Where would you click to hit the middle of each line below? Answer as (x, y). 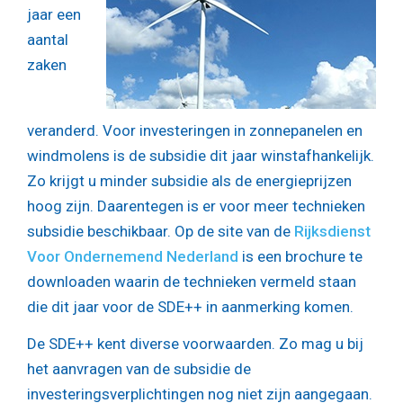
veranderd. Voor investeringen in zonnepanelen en (195, 130)
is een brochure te (300, 256)
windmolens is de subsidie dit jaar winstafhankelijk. (201, 155)
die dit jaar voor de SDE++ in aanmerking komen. (190, 306)
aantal (48, 39)
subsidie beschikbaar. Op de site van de (161, 231)
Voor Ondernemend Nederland (133, 256)
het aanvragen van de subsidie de (139, 369)
